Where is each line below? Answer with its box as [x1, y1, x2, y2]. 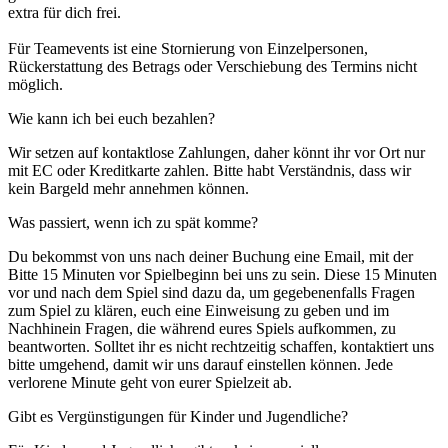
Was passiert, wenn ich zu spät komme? [8, 214, 258, 232]
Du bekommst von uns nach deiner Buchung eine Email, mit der [8, 248, 413, 266]
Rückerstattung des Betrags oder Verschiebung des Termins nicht [8, 58, 417, 76]
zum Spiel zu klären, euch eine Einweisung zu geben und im [8, 302, 389, 320]
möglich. [8, 76, 63, 94]
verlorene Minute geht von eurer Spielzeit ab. [8, 374, 292, 392]
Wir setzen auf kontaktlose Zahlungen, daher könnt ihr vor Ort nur [8, 144, 425, 162]
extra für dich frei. [8, 4, 121, 22]
